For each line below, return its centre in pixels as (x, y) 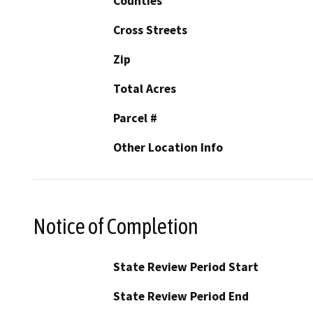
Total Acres (145, 89)
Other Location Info (168, 148)
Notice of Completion (116, 226)
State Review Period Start (186, 267)
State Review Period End (181, 296)
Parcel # (135, 118)
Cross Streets (150, 30)
